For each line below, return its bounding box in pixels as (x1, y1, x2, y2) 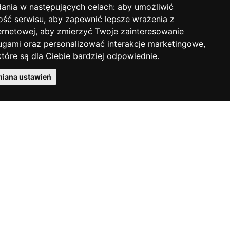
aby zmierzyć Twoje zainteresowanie (40, 26, 184, 36)
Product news (5, 2, 61, 15)
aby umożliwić (118, 2, 174, 12)
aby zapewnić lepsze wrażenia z (48, 14, 175, 24)
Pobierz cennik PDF (5, 45, 87, 59)
